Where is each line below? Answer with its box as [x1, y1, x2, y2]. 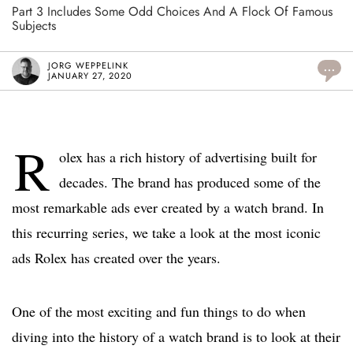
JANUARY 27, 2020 [48, 69, 132, 83]
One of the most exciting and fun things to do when [12, 302, 306, 321]
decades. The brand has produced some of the [59, 173, 321, 192]
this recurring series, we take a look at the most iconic [12, 223, 321, 243]
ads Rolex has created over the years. [12, 248, 221, 268]
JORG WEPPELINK [48, 59, 128, 72]
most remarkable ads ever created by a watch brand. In [12, 198, 324, 217]
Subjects [12, 17, 56, 35]
